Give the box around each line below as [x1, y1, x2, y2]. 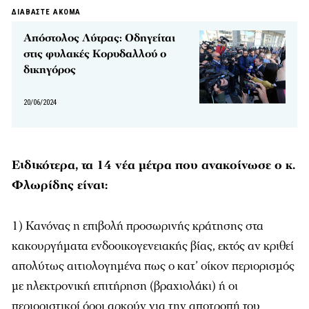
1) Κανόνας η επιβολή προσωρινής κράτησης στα [12, 218, 263, 234]
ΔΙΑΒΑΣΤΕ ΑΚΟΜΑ [12, 8, 81, 17]
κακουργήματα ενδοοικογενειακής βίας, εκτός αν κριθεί [12, 238, 294, 254]
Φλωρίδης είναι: [12, 177, 108, 193]
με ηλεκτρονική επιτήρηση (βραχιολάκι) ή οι [12, 278, 238, 294]
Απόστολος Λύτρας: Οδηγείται [23, 30, 175, 46]
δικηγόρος [23, 62, 76, 77]
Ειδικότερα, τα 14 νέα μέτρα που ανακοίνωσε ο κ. [12, 157, 295, 173]
